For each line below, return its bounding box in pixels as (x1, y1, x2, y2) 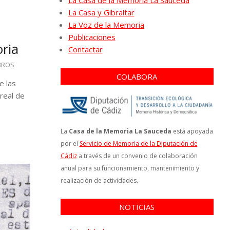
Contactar (68, 44, 103, 54)
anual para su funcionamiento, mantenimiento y (60, 163, 199, 172)
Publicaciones (68, 32, 116, 42)
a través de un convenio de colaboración (76, 151, 198, 160)
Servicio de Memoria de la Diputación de (79, 139, 198, 148)
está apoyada (171, 126, 213, 136)
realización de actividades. (60, 176, 138, 185)
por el (60, 139, 80, 148)
